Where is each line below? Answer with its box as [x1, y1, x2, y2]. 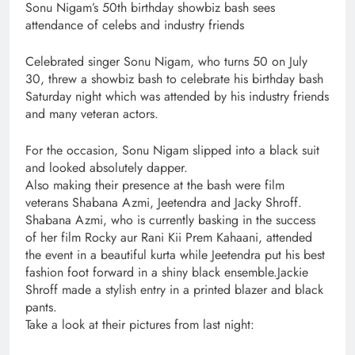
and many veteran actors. [25, 105, 158, 124]
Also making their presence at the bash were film [25, 176, 284, 195]
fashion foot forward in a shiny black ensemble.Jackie [25, 263, 308, 282]
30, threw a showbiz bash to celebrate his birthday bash [25, 70, 323, 89]
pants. [25, 298, 57, 317]
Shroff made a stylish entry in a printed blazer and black [25, 281, 323, 300]
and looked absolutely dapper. [25, 158, 188, 177]
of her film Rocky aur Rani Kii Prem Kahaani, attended [25, 228, 312, 247]
